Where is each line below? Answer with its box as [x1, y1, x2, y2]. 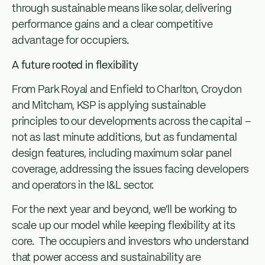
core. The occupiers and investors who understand [12, 237, 250, 248]
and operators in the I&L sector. [12, 180, 154, 192]
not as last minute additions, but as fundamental [12, 132, 237, 144]
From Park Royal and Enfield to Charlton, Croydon [12, 85, 242, 96]
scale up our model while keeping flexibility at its [12, 221, 235, 232]
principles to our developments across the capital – [12, 117, 251, 128]
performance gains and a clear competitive [12, 20, 213, 31]
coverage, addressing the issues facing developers [12, 164, 250, 176]
